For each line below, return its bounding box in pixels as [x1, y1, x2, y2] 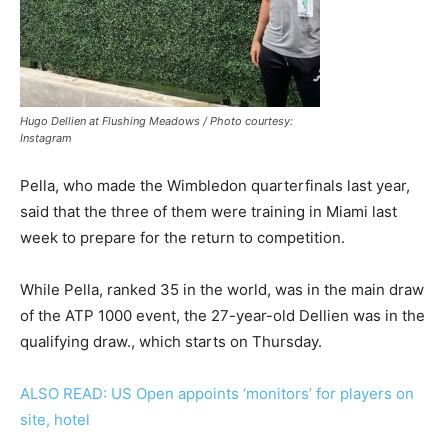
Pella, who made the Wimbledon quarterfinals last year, [20, 176, 410, 196]
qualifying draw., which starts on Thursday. [20, 332, 322, 352]
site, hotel [20, 410, 90, 430]
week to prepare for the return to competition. [20, 228, 345, 248]
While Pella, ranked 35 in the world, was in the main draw [20, 280, 424, 300]
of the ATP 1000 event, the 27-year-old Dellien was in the [20, 306, 425, 326]
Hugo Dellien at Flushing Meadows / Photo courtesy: [20, 114, 293, 129]
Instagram [20, 131, 72, 146]
